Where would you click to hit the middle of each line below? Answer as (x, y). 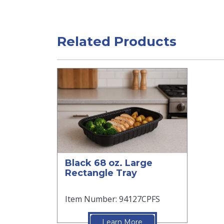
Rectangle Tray (101, 173)
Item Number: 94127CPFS (112, 199)
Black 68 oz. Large (109, 163)
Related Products (117, 41)
